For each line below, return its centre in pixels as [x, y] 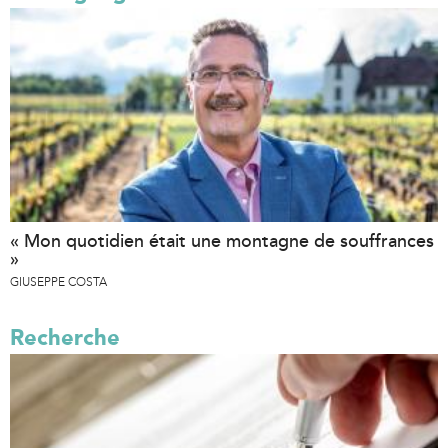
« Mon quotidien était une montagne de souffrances [222, 240]
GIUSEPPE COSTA [58, 281]
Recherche [65, 337]
